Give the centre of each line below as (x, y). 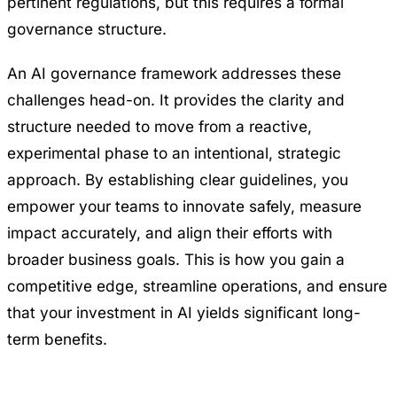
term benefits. (57, 339)
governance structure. (87, 28)
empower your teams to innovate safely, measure (184, 206)
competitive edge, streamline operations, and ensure (197, 285)
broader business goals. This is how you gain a (176, 259)
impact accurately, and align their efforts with (170, 232)
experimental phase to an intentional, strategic (174, 152)
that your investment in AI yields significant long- (184, 312)
